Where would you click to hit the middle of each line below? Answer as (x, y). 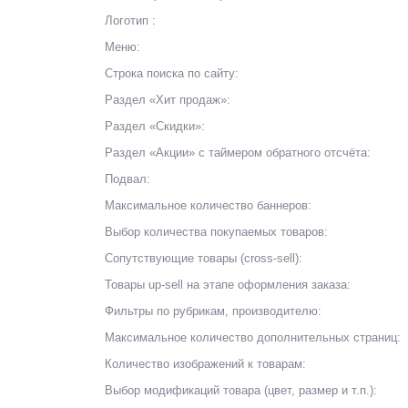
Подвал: (127, 179)
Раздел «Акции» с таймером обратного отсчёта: (238, 153)
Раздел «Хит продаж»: (168, 100)
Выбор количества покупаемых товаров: (216, 232)
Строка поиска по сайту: (172, 74)
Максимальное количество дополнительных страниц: (253, 338)
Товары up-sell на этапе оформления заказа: (228, 285)
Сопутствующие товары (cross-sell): (204, 259)
